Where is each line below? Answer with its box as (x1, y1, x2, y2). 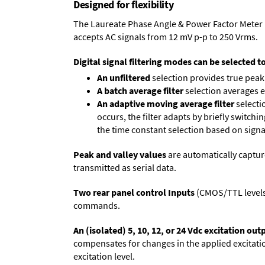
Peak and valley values (73, 148, 166, 160)
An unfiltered (97, 72, 150, 83)
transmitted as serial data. (73, 161, 176, 173)
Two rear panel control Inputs (73, 186, 195, 198)
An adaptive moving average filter (97, 98, 234, 109)
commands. (73, 199, 120, 211)
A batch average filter (97, 85, 183, 96)
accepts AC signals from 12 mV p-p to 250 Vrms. (73, 31, 258, 43)
